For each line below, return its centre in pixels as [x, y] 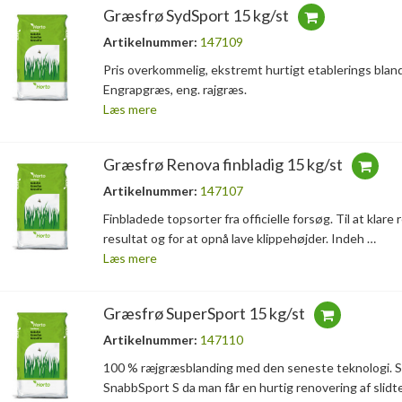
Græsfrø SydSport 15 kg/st [196, 16]
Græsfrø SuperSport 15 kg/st [204, 314]
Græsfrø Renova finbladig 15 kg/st [223, 165]
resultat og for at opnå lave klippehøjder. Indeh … [239, 239]
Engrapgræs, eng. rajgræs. [175, 90]
